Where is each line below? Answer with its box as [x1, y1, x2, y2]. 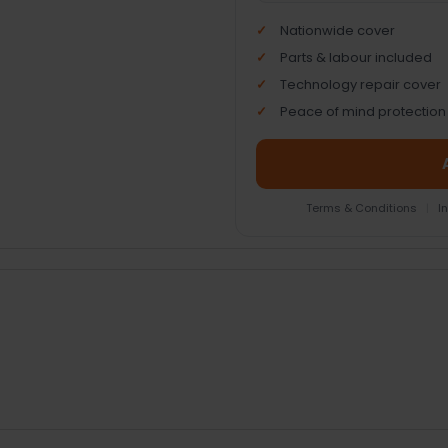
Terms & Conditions [306, 200, 421, 217]
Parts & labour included [279, 48, 432, 68]
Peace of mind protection [279, 102, 446, 122]
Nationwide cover [279, 21, 395, 41]
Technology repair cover [279, 75, 441, 95]
